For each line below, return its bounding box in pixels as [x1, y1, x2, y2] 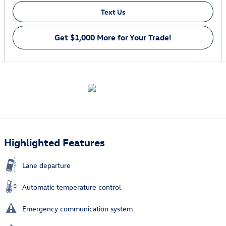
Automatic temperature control [22, 182, 121, 192]
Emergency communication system [22, 204, 133, 214]
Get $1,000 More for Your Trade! [54, 32, 172, 43]
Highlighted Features [4, 135, 105, 149]
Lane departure [22, 160, 71, 171]
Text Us [100, 7, 126, 17]
